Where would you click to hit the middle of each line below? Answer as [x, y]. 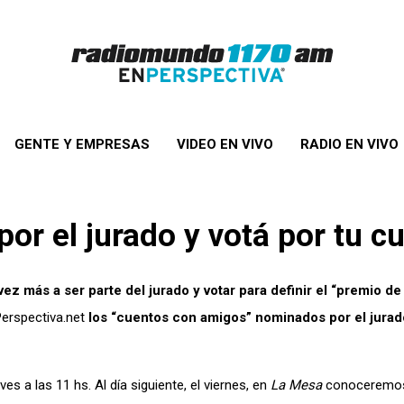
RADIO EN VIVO [349, 144]
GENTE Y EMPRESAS [82, 144]
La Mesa [296, 385]
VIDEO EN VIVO [225, 144]
